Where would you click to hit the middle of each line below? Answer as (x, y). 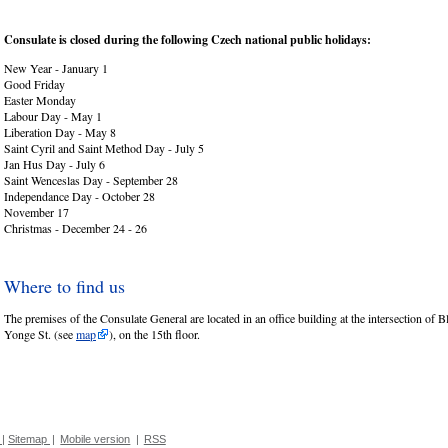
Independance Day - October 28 (79, 195)
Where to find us (64, 285)
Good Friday (34, 83)
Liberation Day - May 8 (60, 131)
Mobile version (95, 439)
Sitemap (27, 439)
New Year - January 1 (56, 67)
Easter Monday (40, 99)
